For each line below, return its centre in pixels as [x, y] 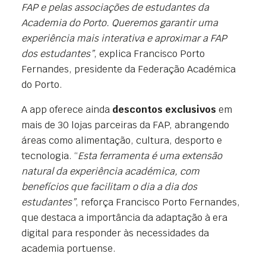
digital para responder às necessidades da [115, 233]
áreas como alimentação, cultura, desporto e [122, 140]
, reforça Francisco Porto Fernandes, [158, 202]
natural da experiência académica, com [110, 171]
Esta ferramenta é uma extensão [150, 156]
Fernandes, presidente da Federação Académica [129, 69]
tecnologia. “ [50, 156]
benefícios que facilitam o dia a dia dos [109, 186]
